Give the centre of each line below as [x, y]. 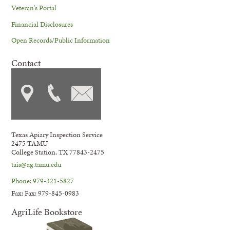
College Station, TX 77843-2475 [58, 152]
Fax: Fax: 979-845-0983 [45, 193]
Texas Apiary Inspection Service [57, 134]
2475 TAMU [30, 143]
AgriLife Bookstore [47, 212]
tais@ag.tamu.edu [36, 165]
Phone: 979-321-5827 [43, 180]
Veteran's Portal [34, 8]
